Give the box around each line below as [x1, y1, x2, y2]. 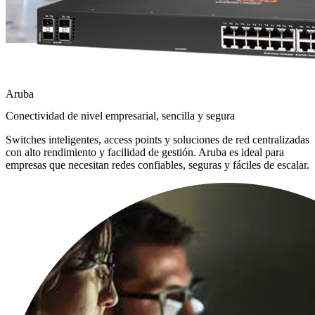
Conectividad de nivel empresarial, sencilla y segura [6, 110, 235, 122]
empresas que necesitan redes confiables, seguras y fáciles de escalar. [6, 159, 309, 172]
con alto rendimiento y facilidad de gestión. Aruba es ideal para [6, 146, 284, 159]
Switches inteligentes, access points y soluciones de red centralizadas [6, 134, 309, 146]
